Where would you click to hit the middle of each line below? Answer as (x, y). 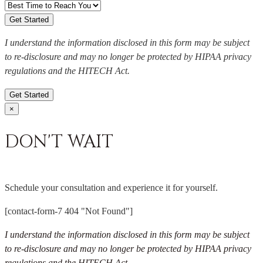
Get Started (29, 95)
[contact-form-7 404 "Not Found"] (69, 211)
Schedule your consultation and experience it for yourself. (111, 188)
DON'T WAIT (59, 142)
